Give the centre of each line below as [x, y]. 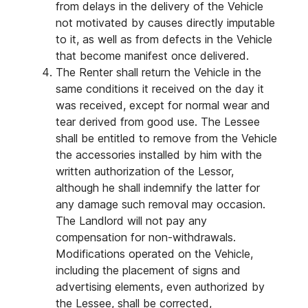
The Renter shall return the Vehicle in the [158, 72]
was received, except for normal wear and [163, 105]
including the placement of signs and [148, 270]
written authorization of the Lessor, [145, 171]
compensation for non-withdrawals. [146, 237]
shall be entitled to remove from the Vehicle [166, 138]
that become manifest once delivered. [152, 56]
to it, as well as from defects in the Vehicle [164, 39]
